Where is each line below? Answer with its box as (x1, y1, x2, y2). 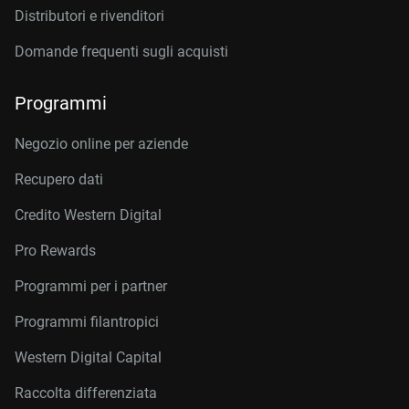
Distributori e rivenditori (15, 7, 164, 25)
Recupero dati (15, 171, 103, 188)
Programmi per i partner (15, 278, 167, 295)
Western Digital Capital (15, 349, 162, 366)
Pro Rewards (15, 242, 96, 259)
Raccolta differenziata (15, 384, 157, 402)
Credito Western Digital (15, 206, 162, 224)
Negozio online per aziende (15, 135, 188, 152)
